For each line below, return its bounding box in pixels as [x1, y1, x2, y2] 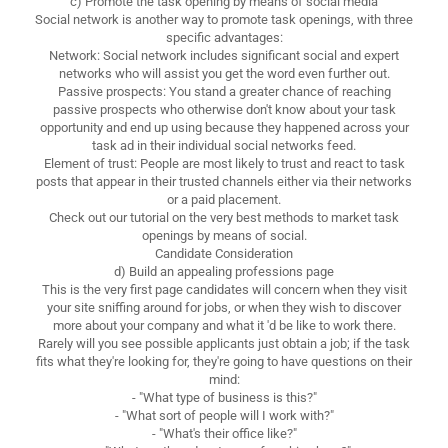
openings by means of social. [141, 227, 307, 243]
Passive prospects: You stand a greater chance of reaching [57, 83, 391, 99]
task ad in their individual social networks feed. [92, 137, 356, 153]
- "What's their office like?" [151, 425, 297, 441]
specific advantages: [165, 29, 283, 45]
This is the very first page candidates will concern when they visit [41, 281, 407, 297]
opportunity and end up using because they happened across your [39, 119, 409, 135]
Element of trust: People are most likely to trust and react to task [43, 155, 405, 171]
